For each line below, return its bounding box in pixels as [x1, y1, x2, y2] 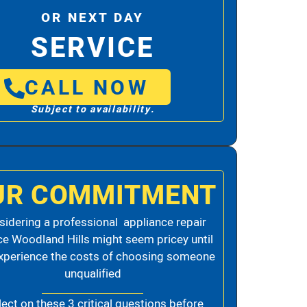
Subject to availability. [30, 102, 155, 116]
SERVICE [31, 28, 154, 69]
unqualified [64, 265, 121, 282]
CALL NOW [25, 73, 149, 103]
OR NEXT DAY [41, 8, 145, 27]
